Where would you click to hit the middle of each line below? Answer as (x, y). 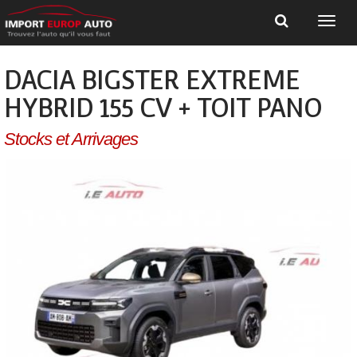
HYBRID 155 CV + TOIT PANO (163, 108)
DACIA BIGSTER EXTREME (152, 80)
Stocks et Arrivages (71, 139)
